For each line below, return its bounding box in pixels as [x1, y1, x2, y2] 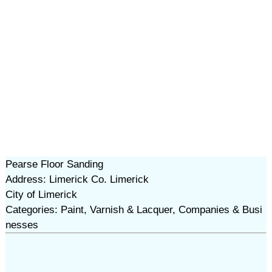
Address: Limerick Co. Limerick [5, 174, 149, 185]
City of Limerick [5, 189, 77, 200]
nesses [5, 219, 38, 231]
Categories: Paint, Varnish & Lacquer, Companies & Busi [5, 204, 262, 216]
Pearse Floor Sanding [5, 158, 103, 170]
